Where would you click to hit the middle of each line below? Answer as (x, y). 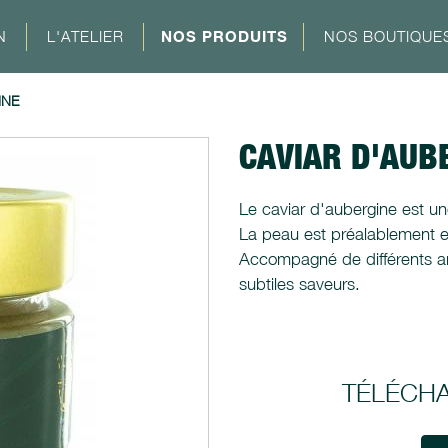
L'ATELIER (86, 36)
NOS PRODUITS (224, 36)
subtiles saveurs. (299, 284)
